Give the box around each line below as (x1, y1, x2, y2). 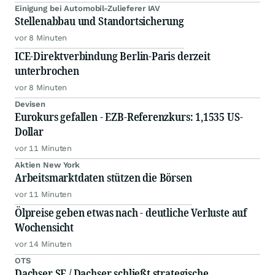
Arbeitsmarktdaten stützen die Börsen (15, 170, 192, 185)
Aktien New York (15, 160, 80, 170)
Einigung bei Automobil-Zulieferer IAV (15, 4, 161, 14)
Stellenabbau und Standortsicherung (15, 14, 184, 29)
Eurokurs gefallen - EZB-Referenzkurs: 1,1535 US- (15, 109, 243, 125)
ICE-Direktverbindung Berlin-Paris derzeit (15, 48, 211, 64)
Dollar (15, 124, 44, 139)
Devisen (15, 99, 46, 109)
